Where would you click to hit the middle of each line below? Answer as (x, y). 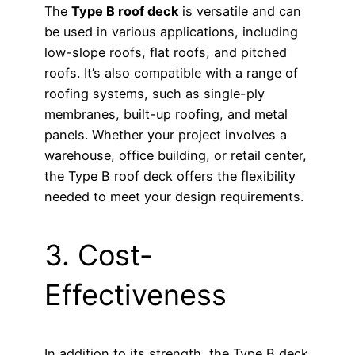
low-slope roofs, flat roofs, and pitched (166, 53)
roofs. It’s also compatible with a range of (171, 73)
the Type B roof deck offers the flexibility (170, 176)
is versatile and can (240, 11)
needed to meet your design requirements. (174, 197)
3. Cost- (99, 256)
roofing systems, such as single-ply (155, 94)
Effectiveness (136, 295)
